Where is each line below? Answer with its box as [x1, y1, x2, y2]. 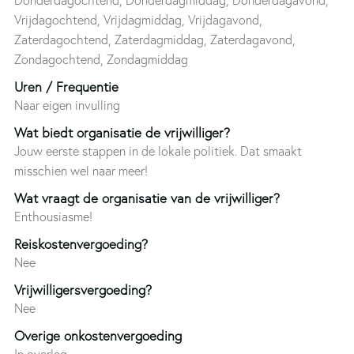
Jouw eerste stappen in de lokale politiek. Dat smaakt [13, 142, 302, 159]
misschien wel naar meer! [13, 162, 148, 179]
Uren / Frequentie [13, 77, 119, 95]
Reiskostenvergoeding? [13, 235, 148, 252]
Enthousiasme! [13, 208, 92, 224]
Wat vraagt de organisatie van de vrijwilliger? [13, 189, 280, 206]
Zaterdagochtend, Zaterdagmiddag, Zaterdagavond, [13, 31, 296, 47]
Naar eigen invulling [13, 96, 120, 113]
